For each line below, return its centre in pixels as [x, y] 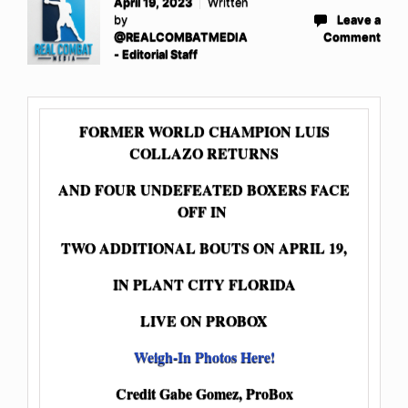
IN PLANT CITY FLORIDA [204, 283]
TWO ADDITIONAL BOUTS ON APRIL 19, [204, 247]
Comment [352, 36]
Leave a [359, 19]
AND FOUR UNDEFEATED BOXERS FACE [204, 189]
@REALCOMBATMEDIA [181, 36]
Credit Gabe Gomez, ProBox [204, 393]
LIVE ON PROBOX [204, 320]
